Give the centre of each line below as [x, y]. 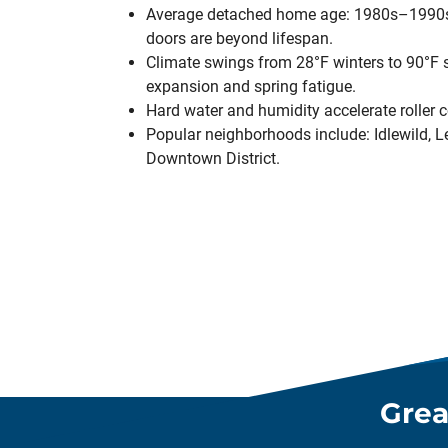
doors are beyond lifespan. [239, 39]
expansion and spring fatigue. [251, 87]
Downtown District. [213, 159]
